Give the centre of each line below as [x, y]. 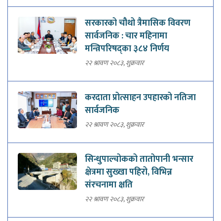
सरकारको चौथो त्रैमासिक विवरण [138, 23]
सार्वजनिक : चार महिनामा [126, 36]
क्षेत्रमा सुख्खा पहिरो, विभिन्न [129, 172]
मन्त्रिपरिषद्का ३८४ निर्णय [127, 49]
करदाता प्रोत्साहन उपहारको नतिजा [140, 98]
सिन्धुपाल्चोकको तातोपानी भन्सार [139, 160]
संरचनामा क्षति [109, 185]
